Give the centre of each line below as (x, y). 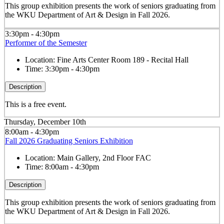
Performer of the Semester (46, 42)
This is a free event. (35, 104)
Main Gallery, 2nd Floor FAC (104, 157)
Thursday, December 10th (45, 122)
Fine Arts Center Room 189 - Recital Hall (122, 59)
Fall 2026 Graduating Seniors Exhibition (69, 140)
